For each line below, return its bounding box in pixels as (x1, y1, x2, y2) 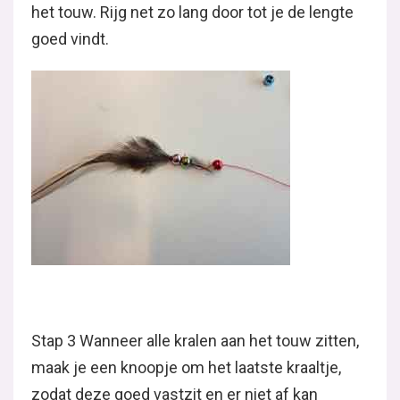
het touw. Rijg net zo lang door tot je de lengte (31, 3, 354, 21)
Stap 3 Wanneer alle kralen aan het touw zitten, (31, 331, 359, 350)
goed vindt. (31, 29, 109, 48)
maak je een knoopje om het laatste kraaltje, (31, 358, 341, 377)
